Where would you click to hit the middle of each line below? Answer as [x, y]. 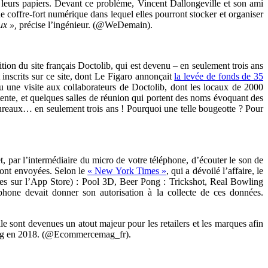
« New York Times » [127, 170]
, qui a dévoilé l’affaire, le [215, 170]
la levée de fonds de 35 [219, 76]
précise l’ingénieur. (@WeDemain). [86, 25]
